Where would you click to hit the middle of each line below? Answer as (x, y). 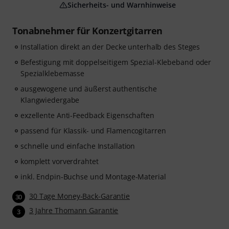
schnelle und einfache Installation (78, 146)
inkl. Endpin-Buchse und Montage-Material (93, 177)
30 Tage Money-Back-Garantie (80, 196)
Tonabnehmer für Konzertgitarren (87, 31)
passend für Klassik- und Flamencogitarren (93, 131)
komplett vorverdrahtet (60, 162)
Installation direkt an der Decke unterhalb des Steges (110, 47)
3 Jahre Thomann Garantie (74, 211)
